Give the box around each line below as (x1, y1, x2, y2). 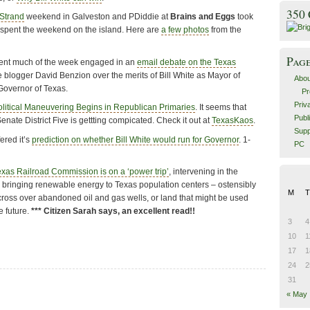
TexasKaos (212, 116, 253, 126)
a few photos (161, 25, 209, 35)
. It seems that (195, 102, 246, 113)
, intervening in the (169, 167, 238, 177)
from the (209, 25, 241, 35)
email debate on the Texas (137, 57, 236, 67)
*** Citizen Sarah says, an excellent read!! (31, 206, 195, 217)
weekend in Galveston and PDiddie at (24, 12, 170, 22)
